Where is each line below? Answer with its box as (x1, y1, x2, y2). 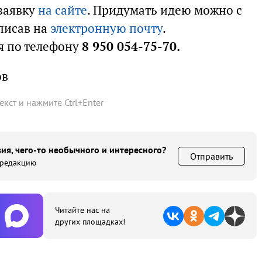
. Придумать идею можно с (87, 2, 242, 18)
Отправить (190, 150, 233, 162)
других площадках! (55, 216, 125, 227)
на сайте (38, 2, 87, 18)
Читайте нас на (55, 205, 110, 215)
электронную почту (50, 20, 163, 36)
